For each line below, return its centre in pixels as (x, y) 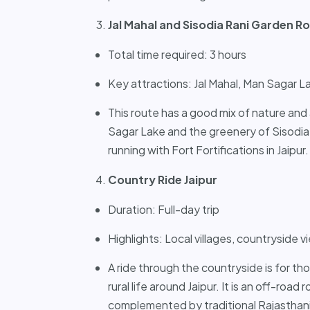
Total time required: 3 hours (177, 54)
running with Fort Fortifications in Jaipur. (208, 149)
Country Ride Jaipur (163, 179)
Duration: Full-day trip (164, 209)
